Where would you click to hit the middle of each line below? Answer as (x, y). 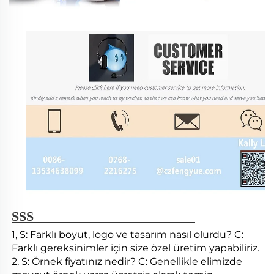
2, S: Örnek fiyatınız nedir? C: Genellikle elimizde (127, 262)
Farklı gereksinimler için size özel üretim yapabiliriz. (135, 248)
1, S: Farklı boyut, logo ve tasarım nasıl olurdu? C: (128, 235)
